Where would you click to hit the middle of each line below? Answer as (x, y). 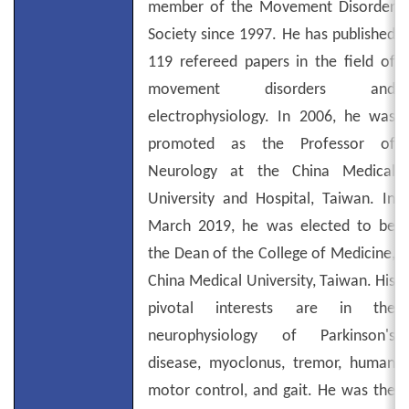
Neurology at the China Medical (272, 172)
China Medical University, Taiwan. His (272, 282)
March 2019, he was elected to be (272, 227)
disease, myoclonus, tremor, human (272, 364)
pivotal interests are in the (272, 309)
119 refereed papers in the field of (272, 63)
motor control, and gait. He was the (272, 391)
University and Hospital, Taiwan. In (272, 199)
